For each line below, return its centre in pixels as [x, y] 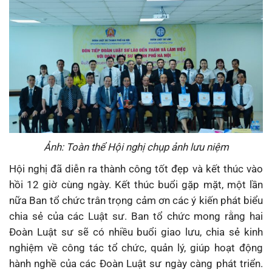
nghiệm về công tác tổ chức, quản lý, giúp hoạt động [136, 248]
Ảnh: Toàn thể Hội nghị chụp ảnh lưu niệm [136, 147]
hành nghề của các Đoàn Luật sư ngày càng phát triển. [136, 264]
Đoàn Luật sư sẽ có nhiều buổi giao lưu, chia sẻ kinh [136, 232]
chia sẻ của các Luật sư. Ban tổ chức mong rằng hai [136, 216]
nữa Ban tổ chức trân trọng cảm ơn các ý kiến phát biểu [136, 201]
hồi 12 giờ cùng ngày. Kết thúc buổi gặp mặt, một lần [136, 185]
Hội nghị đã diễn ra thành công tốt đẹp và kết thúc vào [136, 169]
